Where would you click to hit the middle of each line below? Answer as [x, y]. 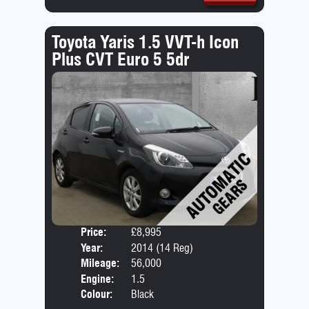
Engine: [98, 279]
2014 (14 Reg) [162, 248]
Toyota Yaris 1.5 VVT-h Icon [145, 42]
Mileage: [100, 263]
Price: [94, 232]
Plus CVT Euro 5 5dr [120, 59]
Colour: [97, 294]
